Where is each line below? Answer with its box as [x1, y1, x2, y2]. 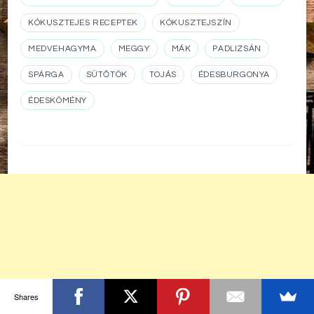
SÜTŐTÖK [86, 69, 128, 79]
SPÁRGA [28, 69, 64, 79]
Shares [13, 290, 39, 302]
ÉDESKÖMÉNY [28, 95, 87, 105]
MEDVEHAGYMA [28, 43, 97, 53]
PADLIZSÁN [212, 43, 261, 53]
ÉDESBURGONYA [198, 69, 271, 79]
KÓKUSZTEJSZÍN [160, 18, 232, 27]
